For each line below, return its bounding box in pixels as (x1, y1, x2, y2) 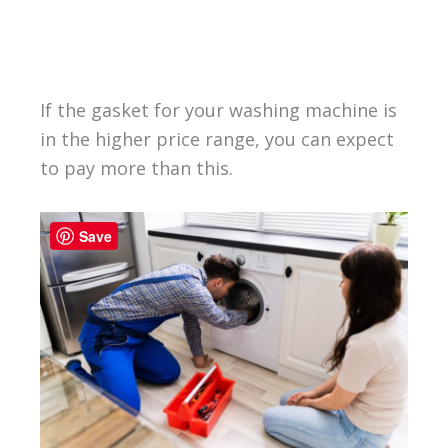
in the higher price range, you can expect (39, 126, 394, 151)
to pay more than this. (39, 155, 233, 180)
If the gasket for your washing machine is (39, 97, 397, 122)
